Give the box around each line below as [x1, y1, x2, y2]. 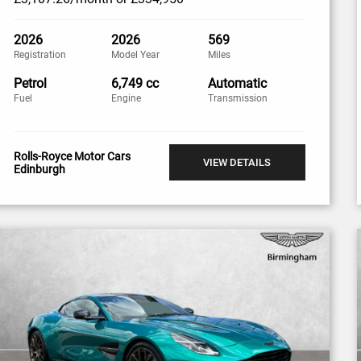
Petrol [14, 76, 48, 91]
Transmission [208, 93, 268, 104]
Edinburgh [14, 162, 66, 176]
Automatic [208, 76, 268, 91]
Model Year [110, 49, 160, 60]
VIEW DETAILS [203, 156, 272, 168]
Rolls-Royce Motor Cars [14, 149, 131, 163]
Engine [110, 93, 141, 104]
